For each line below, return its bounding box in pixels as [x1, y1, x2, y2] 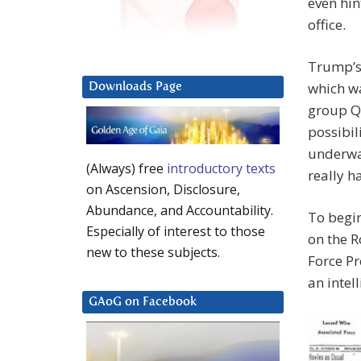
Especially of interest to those [86, 222, 265, 241]
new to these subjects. [86, 243, 220, 262]
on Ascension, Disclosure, [86, 180, 240, 199]
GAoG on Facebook [89, 296, 197, 309]
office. [308, 15, 346, 35]
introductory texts [167, 160, 276, 178]
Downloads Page [89, 81, 182, 93]
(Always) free [86, 160, 167, 178]
